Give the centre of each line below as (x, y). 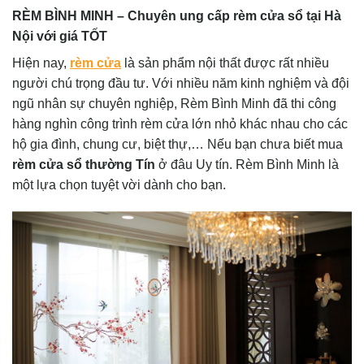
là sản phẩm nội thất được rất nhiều (225, 63)
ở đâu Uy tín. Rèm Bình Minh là (247, 164)
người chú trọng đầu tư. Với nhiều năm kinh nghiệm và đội (181, 83)
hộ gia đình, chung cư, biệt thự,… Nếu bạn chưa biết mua (178, 144)
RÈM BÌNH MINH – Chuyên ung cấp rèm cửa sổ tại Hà (177, 15)
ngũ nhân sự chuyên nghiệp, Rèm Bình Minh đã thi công (174, 103)
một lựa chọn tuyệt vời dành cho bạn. (119, 184)
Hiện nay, (41, 63)
